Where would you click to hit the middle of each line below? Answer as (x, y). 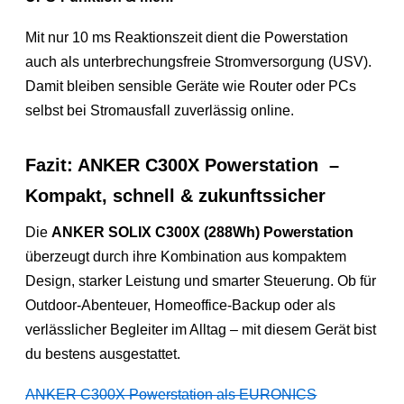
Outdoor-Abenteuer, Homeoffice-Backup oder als (181, 305)
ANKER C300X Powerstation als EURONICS (171, 394)
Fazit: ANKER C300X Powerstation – (183, 165)
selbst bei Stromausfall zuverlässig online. (160, 110)
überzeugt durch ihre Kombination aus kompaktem (186, 256)
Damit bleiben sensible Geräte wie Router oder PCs (191, 86)
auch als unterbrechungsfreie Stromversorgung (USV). (199, 61)
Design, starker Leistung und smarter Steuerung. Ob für (201, 280)
